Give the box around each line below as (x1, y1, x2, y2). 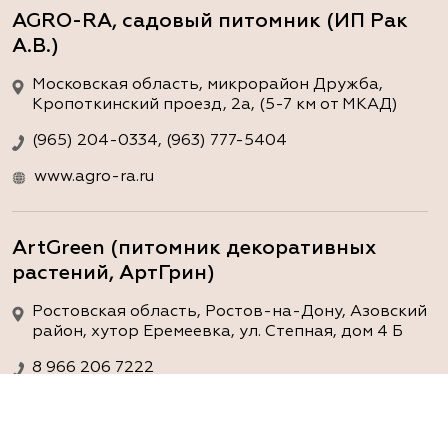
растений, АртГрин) (12, 262, 215, 283)
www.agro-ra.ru (34, 168, 154, 185)
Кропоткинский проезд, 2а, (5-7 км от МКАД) (32, 96, 398, 113)
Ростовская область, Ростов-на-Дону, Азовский (32, 303, 427, 320)
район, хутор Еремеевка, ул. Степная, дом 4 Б (32, 323, 403, 340)
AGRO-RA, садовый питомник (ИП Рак (12, 10, 408, 31)
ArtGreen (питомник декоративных (12, 237, 377, 258)
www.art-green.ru (34, 395, 170, 412)
